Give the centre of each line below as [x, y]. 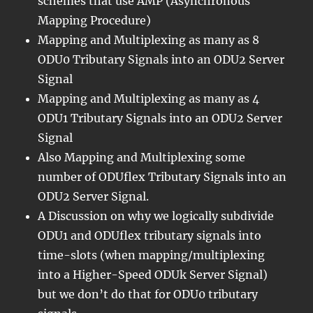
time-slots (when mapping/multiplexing [152, 255]
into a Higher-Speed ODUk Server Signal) [153, 274]
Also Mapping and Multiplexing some [142, 157]
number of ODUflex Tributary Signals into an [162, 176]
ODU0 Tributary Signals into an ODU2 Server [161, 59]
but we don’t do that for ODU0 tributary [148, 294]
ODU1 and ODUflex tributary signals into [150, 235]
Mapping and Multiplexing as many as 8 [149, 39]
